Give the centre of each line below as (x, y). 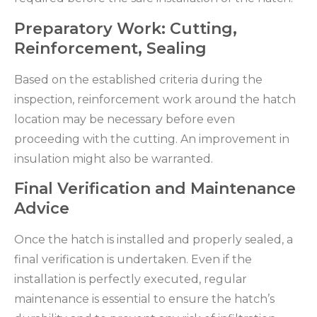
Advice (42, 208)
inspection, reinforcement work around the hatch (155, 99)
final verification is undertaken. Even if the (133, 259)
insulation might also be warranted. (114, 158)
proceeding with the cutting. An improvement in (152, 139)
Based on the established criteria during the (138, 79)
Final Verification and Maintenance (155, 188)
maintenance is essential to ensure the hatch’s (144, 299)
